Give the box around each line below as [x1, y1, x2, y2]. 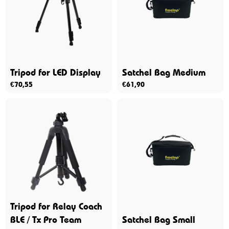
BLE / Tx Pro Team [10, 214, 81, 225]
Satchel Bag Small [122, 214, 195, 225]
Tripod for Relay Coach [10, 201, 102, 212]
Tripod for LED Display [10, 67, 101, 78]
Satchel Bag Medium [122, 67, 205, 78]
